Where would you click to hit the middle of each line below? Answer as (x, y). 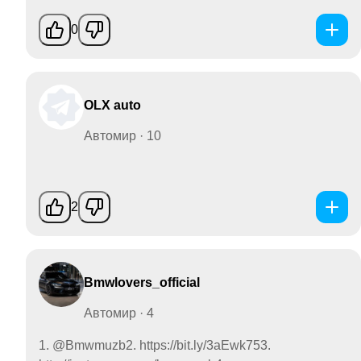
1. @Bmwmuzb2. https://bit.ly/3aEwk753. (155, 345)
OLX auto (112, 105)
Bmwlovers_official (142, 282)
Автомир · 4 (119, 313)
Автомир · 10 (122, 135)
